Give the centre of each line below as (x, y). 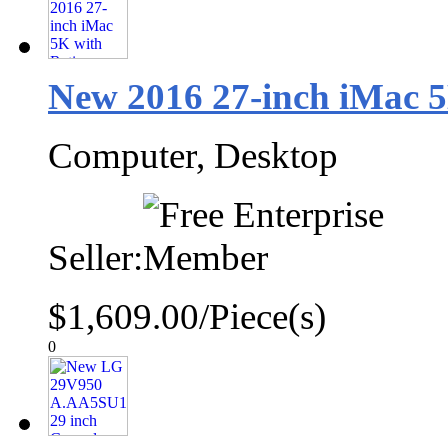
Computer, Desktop (193, 155)
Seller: (95, 257)
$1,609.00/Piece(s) (187, 316)
